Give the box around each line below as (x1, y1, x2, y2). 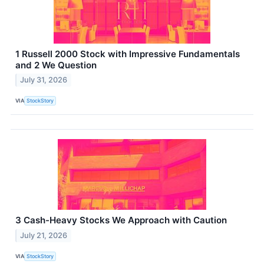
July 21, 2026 (20, 231, 68, 240)
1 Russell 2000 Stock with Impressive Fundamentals (15, 48, 240, 60)
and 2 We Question (15, 59, 97, 71)
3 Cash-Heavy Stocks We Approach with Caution (15, 214, 227, 226)
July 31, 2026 (20, 75, 68, 85)
